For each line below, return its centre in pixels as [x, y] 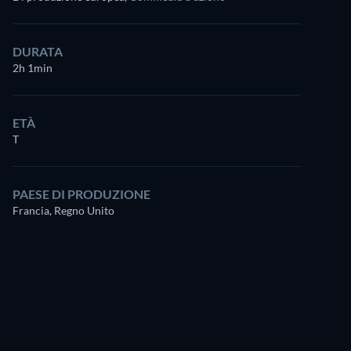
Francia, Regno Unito [63, 210]
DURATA [38, 51]
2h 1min [33, 68]
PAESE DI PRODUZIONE [81, 194]
